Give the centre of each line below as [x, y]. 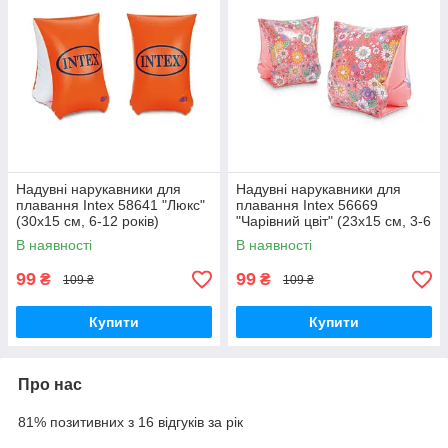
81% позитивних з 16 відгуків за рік [130, 422]
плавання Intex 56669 [307, 205]
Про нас [50, 385]
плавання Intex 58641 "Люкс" [110, 205]
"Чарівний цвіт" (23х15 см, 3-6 [333, 221]
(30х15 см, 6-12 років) [87, 221]
